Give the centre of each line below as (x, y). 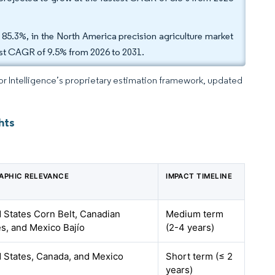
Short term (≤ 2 (199, 256)
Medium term (195, 214)
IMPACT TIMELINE (199, 176)
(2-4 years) (190, 227)
